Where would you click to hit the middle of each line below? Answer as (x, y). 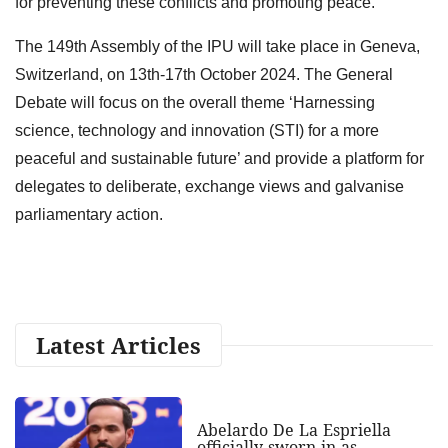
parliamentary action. (89, 214)
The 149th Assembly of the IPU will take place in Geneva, (217, 46)
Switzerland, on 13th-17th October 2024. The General (204, 74)
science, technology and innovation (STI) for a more (197, 130)
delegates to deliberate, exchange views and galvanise (209, 186)
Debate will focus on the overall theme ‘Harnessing (195, 102)
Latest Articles (118, 344)
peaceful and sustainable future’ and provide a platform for (219, 158)
